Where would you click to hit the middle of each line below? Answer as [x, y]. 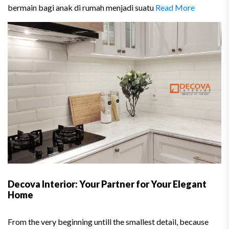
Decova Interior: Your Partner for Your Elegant [107, 184]
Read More [175, 8]
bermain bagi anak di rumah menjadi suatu [82, 8]
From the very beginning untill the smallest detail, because [108, 221]
